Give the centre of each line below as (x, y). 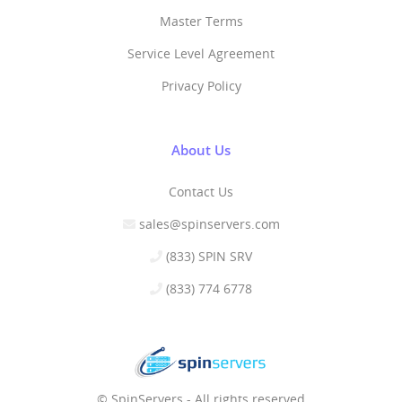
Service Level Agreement (201, 53)
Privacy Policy (201, 86)
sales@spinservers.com (209, 224)
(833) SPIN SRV (209, 256)
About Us (201, 150)
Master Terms (201, 21)
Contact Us (201, 192)
